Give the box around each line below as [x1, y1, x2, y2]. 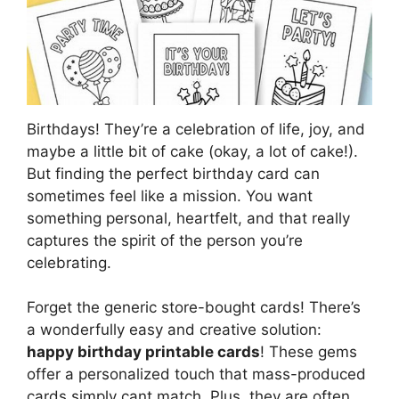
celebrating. [27, 253, 111, 272]
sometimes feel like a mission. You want [27, 186, 313, 205]
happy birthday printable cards [27, 343, 260, 362]
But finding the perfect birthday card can [27, 164, 320, 183]
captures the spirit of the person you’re [27, 231, 303, 249]
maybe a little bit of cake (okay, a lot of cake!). [27, 142, 358, 160]
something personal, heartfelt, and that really [27, 208, 350, 227]
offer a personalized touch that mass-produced [27, 365, 366, 384]
